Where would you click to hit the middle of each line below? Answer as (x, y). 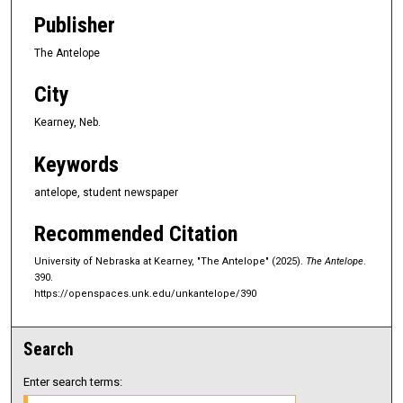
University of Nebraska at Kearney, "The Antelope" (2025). (170, 262)
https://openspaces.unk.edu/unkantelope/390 (145, 294)
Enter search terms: (73, 382)
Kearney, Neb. (67, 123)
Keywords (76, 164)
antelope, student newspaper (106, 192)
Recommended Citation (136, 234)
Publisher (75, 26)
